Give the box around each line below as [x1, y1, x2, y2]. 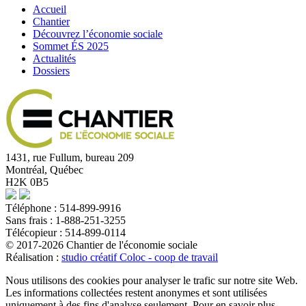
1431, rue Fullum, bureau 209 [5, 152, 134, 164]
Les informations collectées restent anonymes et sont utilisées [5, 287, 267, 299]
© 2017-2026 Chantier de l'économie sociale [5, 239, 197, 251]
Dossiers [33, 65, 70, 77]
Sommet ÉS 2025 [33, 40, 109, 53]
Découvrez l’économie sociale [33, 28, 163, 40]
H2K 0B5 [5, 176, 48, 189]
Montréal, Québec [5, 164, 83, 176]
